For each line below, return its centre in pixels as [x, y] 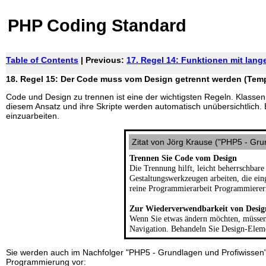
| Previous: [102, 60]
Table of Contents [42, 60]
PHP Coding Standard [97, 26]
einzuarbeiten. [33, 116]
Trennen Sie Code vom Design [183, 158]
